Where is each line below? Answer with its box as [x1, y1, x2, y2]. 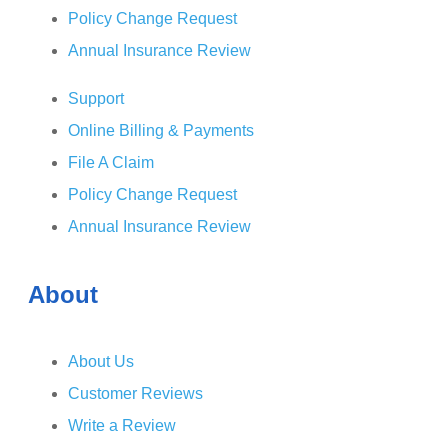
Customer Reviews [68, 385, 203, 403]
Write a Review [68, 417, 176, 435]
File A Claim [68, 154, 154, 172]
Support [68, 90, 124, 108]
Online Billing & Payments [68, 122, 254, 140]
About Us [68, 353, 134, 371]
